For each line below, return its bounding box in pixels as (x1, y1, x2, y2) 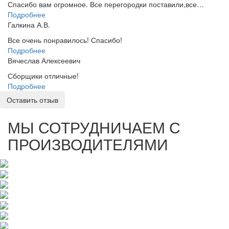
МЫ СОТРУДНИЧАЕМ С (8, 116, 180, 138)
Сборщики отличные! (8, 70, 79, 81)
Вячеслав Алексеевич (8, 55, 80, 65)
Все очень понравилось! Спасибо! (8, 34, 122, 45)
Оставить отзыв (7, 94, 58, 105)
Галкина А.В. (8, 19, 50, 30)
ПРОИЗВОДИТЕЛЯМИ (8, 132, 168, 155)
